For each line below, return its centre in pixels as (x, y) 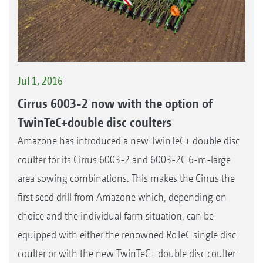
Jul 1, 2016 (40, 80)
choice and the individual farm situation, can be (116, 216)
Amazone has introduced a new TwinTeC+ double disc (129, 141)
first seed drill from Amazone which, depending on (122, 197)
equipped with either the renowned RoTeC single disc (127, 235)
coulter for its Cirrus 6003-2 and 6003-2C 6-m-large (124, 160)
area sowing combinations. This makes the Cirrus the (126, 178)
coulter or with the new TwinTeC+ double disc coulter (127, 254)
